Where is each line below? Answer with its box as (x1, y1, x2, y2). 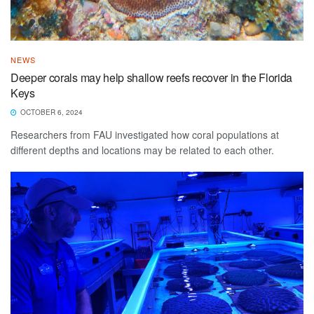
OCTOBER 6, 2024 (18, 107, 83, 117)
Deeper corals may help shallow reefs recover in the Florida (11, 69, 293, 86)
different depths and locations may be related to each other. (11, 142, 274, 157)
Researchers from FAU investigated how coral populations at (11, 127, 279, 142)
